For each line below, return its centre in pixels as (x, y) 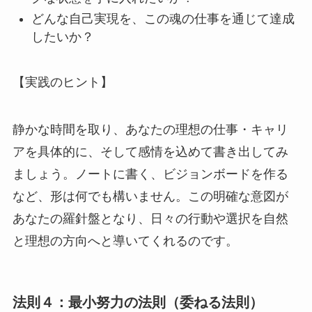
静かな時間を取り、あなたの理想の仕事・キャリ (150, 130)
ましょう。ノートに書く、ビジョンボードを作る (150, 174)
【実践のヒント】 (62, 83)
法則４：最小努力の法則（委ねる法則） (138, 303)
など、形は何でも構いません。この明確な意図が (150, 197)
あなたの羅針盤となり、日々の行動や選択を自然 (150, 219)
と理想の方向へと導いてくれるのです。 (125, 241)
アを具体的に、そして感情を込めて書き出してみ (150, 152)
